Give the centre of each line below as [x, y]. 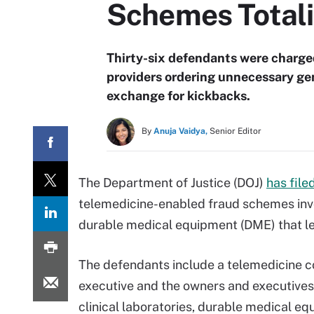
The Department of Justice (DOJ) [172, 183]
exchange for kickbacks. [181, 96]
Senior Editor [235, 131]
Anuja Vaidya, [180, 131]
